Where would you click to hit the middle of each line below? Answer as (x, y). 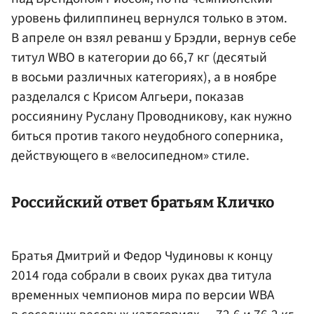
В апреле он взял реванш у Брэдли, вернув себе (154, 38)
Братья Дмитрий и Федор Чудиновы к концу (142, 255)
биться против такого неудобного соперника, (147, 136)
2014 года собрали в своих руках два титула (142, 275)
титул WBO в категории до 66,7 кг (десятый (139, 58)
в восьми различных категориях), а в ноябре (144, 77)
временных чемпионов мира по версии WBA (143, 295)
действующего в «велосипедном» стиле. (130, 156)
